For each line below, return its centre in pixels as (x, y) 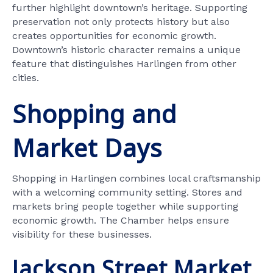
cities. (26, 77)
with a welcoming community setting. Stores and (127, 192)
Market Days (87, 147)
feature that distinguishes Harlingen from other (124, 63)
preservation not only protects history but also (121, 21)
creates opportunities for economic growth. (114, 35)
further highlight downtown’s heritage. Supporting (130, 7)
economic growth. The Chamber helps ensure (121, 220)
